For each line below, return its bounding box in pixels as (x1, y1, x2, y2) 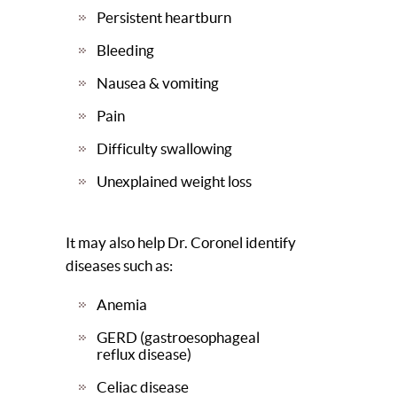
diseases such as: (66, 257, 173, 275)
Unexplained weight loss (97, 173, 252, 191)
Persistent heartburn (97, 9, 231, 27)
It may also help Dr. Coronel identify (66, 234, 296, 252)
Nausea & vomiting (97, 74, 219, 92)
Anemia (97, 296, 147, 314)
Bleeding (97, 42, 154, 59)
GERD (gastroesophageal (97, 329, 260, 346)
